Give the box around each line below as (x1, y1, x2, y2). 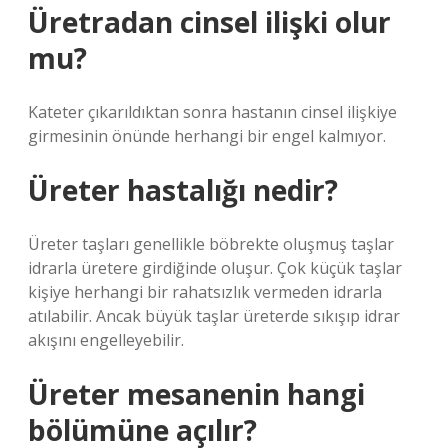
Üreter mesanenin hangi (28, 375, 365, 413)
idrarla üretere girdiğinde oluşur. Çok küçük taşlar (28, 257, 402, 279)
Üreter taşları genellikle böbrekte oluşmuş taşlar (28, 233, 394, 255)
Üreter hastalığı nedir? (28, 171, 338, 209)
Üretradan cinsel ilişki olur (28, 3, 391, 41)
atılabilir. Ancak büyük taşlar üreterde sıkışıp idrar (28, 305, 400, 327)
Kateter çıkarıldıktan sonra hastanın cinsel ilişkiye (28, 101, 397, 123)
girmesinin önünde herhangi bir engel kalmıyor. (28, 125, 386, 147)
